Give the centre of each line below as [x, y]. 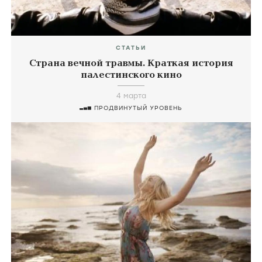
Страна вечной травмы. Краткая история [131, 63]
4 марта [131, 96]
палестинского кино [131, 75]
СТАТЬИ [131, 48]
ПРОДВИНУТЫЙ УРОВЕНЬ [138, 108]
